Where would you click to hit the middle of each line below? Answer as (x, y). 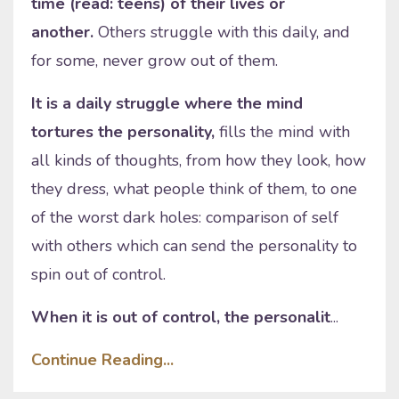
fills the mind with (282, 131)
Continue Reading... (102, 359)
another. (62, 32)
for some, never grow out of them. (155, 60)
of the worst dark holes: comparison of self (185, 217)
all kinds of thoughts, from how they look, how (199, 160)
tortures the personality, (123, 131)
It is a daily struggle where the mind (167, 103)
